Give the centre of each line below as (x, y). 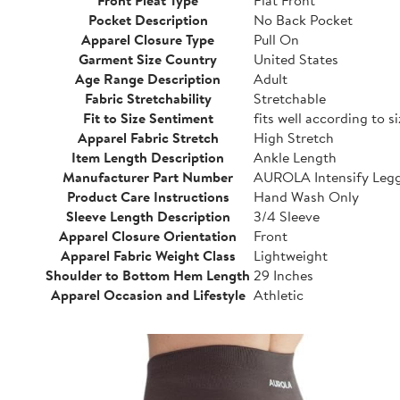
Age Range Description (148, 78)
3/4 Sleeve (287, 216)
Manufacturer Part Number (148, 176)
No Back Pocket (303, 19)
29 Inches (283, 275)
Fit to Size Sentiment (148, 117)
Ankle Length (295, 157)
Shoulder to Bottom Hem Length (148, 275)
